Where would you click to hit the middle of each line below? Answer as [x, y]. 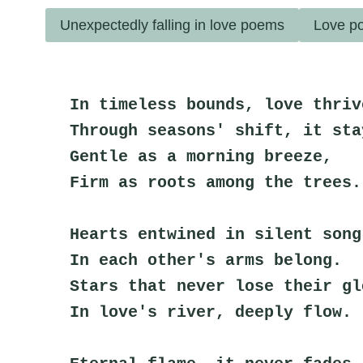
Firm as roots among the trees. [216, 182]
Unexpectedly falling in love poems [172, 25]
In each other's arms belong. [206, 260]
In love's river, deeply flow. [211, 312]
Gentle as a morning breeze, [201, 156]
